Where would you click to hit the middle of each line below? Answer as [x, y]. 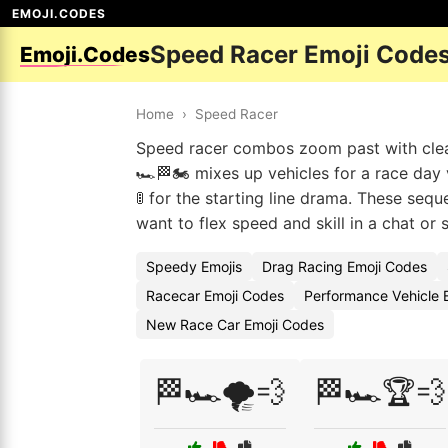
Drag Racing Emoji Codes [344, 266]
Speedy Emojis [194, 266]
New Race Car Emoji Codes [235, 324]
